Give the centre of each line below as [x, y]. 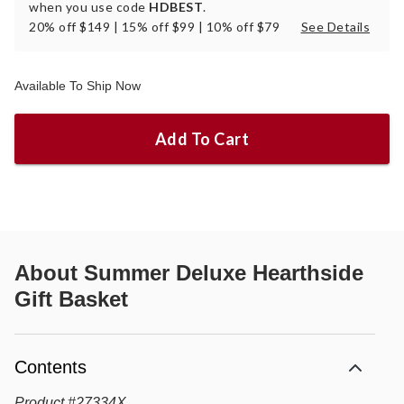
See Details [335, 26]
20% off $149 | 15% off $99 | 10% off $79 [156, 26]
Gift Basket [71, 298]
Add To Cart [202, 138]
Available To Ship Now [78, 85]
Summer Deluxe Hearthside [224, 272]
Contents [50, 367]
